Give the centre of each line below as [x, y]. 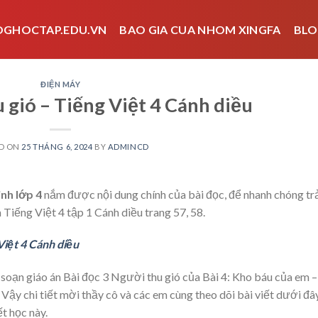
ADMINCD [128, 146]
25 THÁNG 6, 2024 [57, 146]
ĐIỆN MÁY [61, 84]
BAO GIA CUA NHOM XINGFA [200, 29]
